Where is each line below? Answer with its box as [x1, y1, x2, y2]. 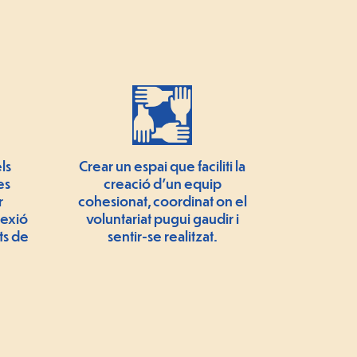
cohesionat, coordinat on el [77, 192, 247, 210]
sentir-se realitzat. [107, 227, 218, 245]
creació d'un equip [103, 175, 222, 192]
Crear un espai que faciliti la [79, 157, 245, 175]
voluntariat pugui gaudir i [85, 210, 239, 227]
